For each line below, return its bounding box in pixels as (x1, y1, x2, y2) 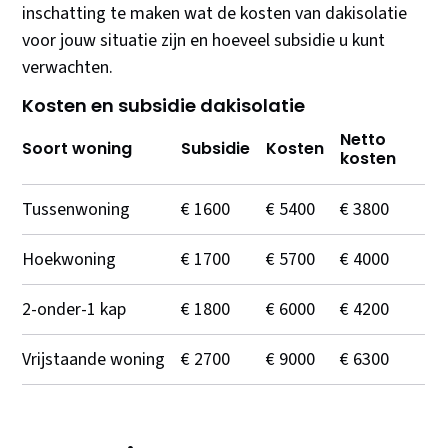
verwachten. (22, 55, 114, 81)
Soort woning (22, 137, 133, 161)
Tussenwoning (22, 197, 131, 223)
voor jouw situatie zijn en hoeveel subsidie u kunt (22, 28, 386, 54)
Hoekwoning (22, 247, 117, 273)
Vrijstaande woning (22, 347, 166, 373)
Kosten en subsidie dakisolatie (22, 93, 306, 119)
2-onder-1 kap (22, 297, 127, 323)
